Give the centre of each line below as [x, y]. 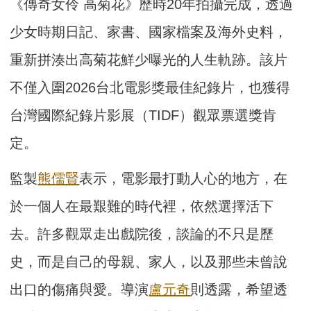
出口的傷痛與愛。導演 [79, 290]
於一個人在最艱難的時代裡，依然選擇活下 [142, 207]
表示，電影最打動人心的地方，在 [184, 179]
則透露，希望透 [239, 290]
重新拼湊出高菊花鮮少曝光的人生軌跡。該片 [149, 60]
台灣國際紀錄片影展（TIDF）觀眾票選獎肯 [143, 116]
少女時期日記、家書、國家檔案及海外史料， [149, 32]
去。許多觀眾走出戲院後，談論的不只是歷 [142, 234]
